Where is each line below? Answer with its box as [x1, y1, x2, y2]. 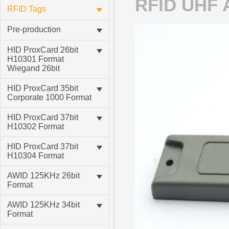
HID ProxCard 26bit [7, 45, 78, 54]
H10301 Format [7, 55, 64, 63]
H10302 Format [7, 122, 64, 131]
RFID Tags [7, 5, 46, 13]
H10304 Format [7, 151, 64, 160]
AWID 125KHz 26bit [7, 171, 80, 180]
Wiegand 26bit [7, 64, 60, 73]
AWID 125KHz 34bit [7, 200, 80, 209]
